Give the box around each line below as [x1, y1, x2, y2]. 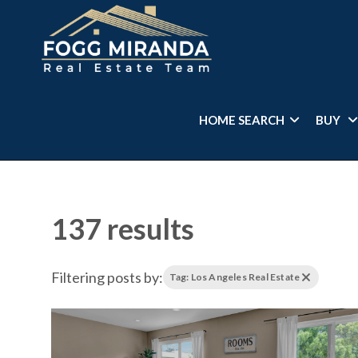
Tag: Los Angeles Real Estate [169, 271, 300, 283]
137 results [50, 211, 194, 246]
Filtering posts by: [50, 268, 163, 286]
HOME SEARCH [199, 113, 285, 127]
